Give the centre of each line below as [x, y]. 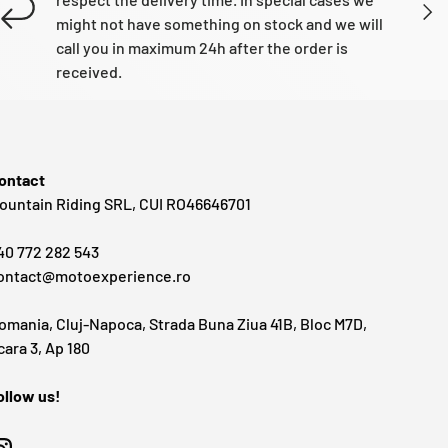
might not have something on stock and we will [219, 23]
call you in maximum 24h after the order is [202, 47]
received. [89, 71]
